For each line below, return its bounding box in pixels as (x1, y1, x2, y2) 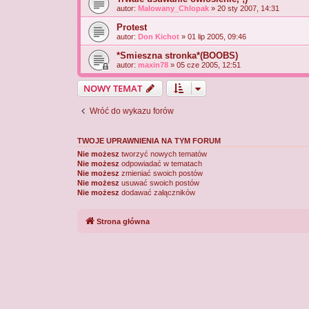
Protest (117, 22, 147, 33)
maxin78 (138, 61, 168, 70)
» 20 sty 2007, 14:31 (209, 4, 279, 13)
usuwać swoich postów (119, 179, 199, 188)
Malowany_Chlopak (138, 4, 209, 13)
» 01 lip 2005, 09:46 (179, 32, 246, 41)
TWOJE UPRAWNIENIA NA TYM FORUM (77, 137, 221, 146)
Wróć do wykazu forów (90, 106, 174, 117)
